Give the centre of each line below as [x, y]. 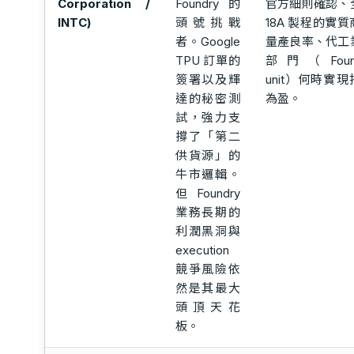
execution [202, 250]
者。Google [207, 41]
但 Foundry [207, 193]
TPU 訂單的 [207, 60]
